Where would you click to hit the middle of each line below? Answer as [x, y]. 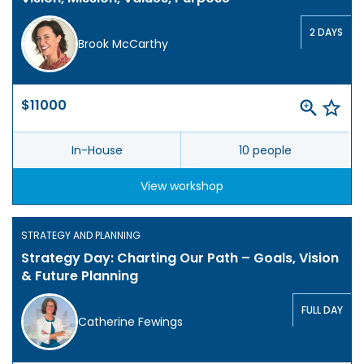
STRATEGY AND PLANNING [81, 236]
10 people [265, 151]
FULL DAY [322, 310]
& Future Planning [80, 276]
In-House [97, 151]
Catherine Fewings [130, 322]
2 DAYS [326, 32]
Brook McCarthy [123, 44]
